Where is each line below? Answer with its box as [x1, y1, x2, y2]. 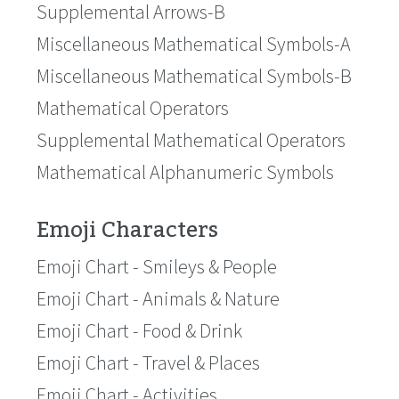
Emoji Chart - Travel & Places [37, 350, 260, 375]
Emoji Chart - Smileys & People [37, 254, 277, 279]
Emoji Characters [37, 208, 218, 252]
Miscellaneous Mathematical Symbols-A [37, 31, 351, 56]
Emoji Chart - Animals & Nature [37, 286, 280, 311]
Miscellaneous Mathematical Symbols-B [37, 63, 352, 88]
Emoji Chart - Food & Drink [37, 318, 242, 343]
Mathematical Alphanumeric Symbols [37, 159, 334, 184]
